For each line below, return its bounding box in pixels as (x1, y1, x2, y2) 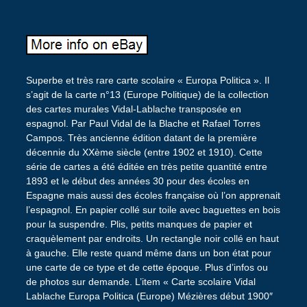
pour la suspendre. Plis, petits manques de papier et (25, 219, 252, 230)
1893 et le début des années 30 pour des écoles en (25, 175, 249, 187)
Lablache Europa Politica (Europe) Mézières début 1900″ (25, 291, 273, 302)
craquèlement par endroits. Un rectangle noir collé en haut (25, 233, 279, 245)
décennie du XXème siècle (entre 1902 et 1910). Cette (25, 147, 262, 158)
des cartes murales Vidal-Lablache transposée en (25, 103, 241, 115)
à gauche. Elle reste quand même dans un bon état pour (25, 247, 271, 259)
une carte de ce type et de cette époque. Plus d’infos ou (25, 262, 268, 273)
